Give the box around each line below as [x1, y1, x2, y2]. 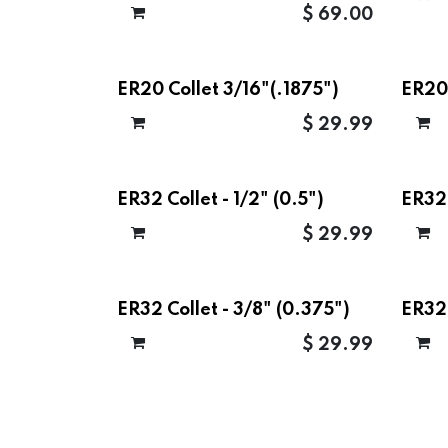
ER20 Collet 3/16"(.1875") [117, 81, 339, 99]
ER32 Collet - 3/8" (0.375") [117, 301, 350, 319]
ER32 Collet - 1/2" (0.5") [117, 191, 324, 209]
